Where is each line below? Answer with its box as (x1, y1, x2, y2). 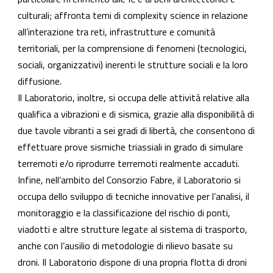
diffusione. (18, 74, 62, 88)
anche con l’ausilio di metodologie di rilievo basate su (18, 238, 233, 253)
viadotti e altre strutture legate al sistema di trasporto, (18, 222, 247, 236)
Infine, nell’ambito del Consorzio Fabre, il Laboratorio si (18, 172, 241, 187)
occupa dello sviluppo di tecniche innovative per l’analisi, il (18, 189, 249, 204)
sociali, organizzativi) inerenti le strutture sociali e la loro (18, 57, 248, 72)
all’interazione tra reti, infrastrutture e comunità (18, 24, 215, 39)
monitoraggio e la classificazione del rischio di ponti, (18, 205, 230, 220)
